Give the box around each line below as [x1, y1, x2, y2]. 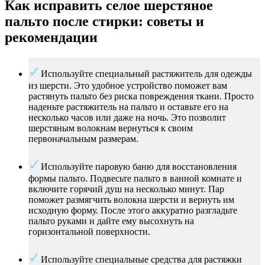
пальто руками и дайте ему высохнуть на [28, 216, 194, 227]
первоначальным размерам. [28, 134, 138, 144]
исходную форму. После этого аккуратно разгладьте [28, 205, 237, 216]
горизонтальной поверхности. [28, 227, 150, 237]
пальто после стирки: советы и [5, 14, 204, 30]
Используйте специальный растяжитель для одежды [41, 69, 252, 79]
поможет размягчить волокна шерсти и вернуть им [28, 195, 234, 205]
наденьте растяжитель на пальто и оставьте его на [28, 102, 228, 112]
